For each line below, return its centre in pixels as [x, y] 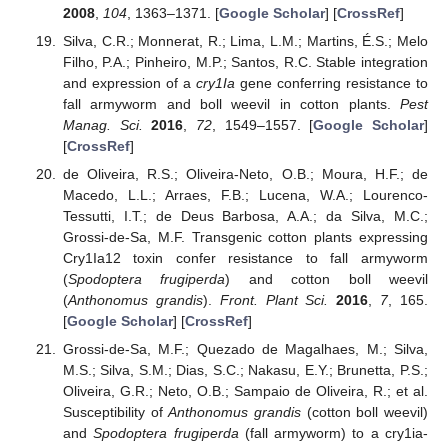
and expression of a [129, 82]
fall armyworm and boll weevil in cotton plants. [231, 103]
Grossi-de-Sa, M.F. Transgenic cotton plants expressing [245, 236]
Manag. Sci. [102, 124]
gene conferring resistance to [331, 82]
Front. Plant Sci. [274, 299]
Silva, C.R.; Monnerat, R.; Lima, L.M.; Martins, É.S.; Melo [245, 40]
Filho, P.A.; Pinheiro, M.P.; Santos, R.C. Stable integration [245, 61]
